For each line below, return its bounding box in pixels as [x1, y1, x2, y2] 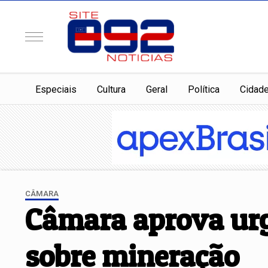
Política [188, 84, 220, 95]
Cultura [97, 84, 126, 95]
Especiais [35, 84, 77, 95]
